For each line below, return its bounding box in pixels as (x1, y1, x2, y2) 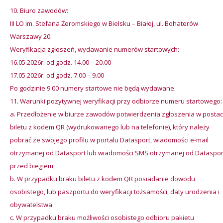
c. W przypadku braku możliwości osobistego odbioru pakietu (10, 213, 194, 222)
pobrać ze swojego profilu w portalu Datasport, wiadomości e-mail (10, 135, 209, 144)
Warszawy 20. (10, 32, 52, 41)
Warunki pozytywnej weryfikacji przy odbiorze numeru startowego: (20, 97, 222, 106)
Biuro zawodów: (20, 6, 68, 15)
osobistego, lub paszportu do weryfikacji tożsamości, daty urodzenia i (10, 187, 220, 196)
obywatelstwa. (10, 200, 54, 209)
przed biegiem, (10, 161, 55, 170)
